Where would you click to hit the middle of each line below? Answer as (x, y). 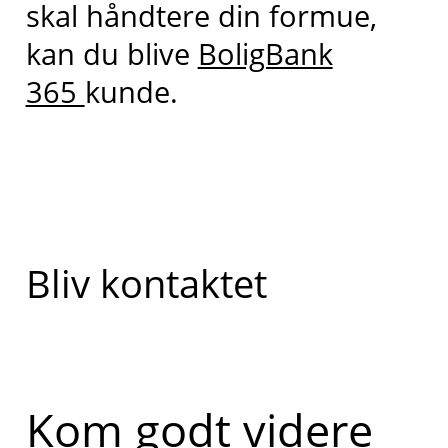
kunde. (131, 91)
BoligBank (265, 53)
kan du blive (111, 53)
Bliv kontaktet (146, 283)
